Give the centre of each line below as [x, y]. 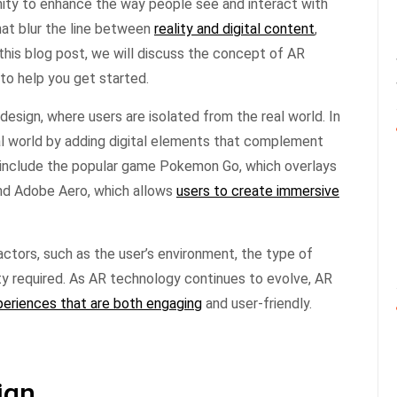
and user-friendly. [257, 303]
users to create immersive [258, 191]
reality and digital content [234, 28]
